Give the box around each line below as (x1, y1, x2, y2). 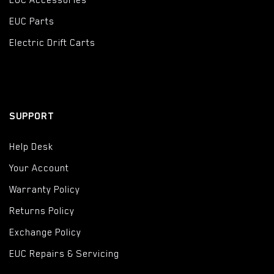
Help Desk (9, 141, 53, 153)
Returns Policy (9, 206, 75, 217)
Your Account (9, 163, 69, 174)
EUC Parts (9, 16, 54, 28)
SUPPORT (9, 111, 56, 122)
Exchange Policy (9, 227, 81, 239)
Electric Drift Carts (9, 37, 95, 49)
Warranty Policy (9, 184, 80, 196)
